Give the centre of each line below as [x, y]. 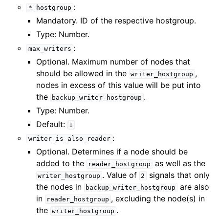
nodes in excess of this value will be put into [118, 85]
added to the [61, 163]
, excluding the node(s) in [158, 198]
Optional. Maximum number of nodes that [113, 62]
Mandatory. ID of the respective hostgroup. [116, 21]
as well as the [179, 163]
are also [193, 187]
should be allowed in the [82, 73]
